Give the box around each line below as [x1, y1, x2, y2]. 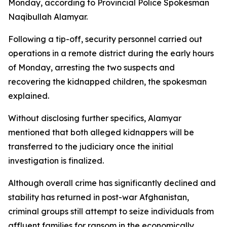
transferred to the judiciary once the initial [8, 141, 173, 152]
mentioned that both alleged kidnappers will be [8, 127, 194, 137]
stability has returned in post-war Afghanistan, [8, 192, 189, 202]
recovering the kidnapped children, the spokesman [8, 77, 207, 87]
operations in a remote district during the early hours [8, 48, 214, 58]
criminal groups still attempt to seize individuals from [8, 206, 214, 216]
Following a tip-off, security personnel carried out [8, 34, 202, 44]
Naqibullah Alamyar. [8, 12, 88, 22]
